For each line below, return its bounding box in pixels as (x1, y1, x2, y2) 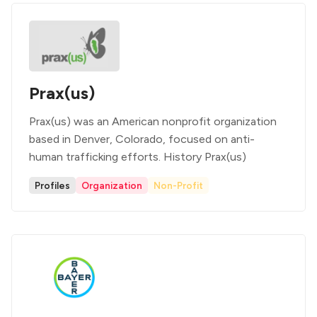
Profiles (35, 180, 70, 191)
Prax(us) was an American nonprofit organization (29, 115, 277, 128)
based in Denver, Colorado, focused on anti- (29, 132, 255, 146)
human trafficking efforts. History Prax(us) (29, 150, 246, 163)
